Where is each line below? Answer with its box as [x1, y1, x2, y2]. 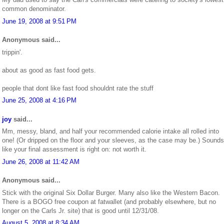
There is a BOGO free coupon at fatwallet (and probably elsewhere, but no [2, 197, 216, 205]
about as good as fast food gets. [2, 66, 96, 74]
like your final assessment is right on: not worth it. [2, 145, 146, 153]
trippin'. [2, 48, 22, 56]
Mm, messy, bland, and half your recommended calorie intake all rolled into [2, 127, 219, 135]
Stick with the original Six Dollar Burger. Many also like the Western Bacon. [2, 188, 220, 196]
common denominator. [2, 5, 66, 13]
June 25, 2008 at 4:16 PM [2, 96, 76, 104]
